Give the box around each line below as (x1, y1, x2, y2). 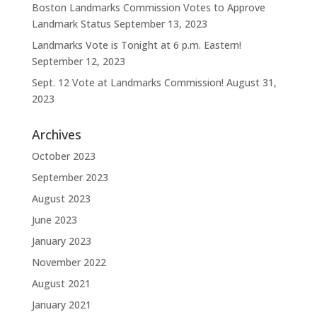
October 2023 (31, 149, 96, 163)
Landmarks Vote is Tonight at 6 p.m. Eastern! (31, 38, 241, 52)
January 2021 (31, 298, 91, 311)
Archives (31, 126, 81, 143)
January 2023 (31, 234, 91, 248)
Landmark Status (31, 17, 111, 30)
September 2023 (31, 171, 108, 184)
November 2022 (31, 255, 106, 269)
